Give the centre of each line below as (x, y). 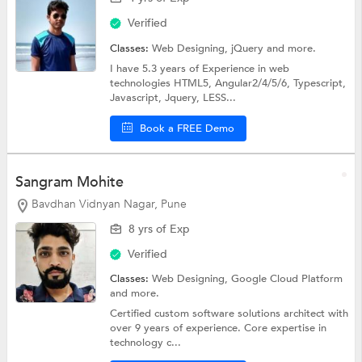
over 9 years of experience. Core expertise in (219, 328)
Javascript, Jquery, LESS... (173, 98)
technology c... (146, 342)
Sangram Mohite (69, 182)
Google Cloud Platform (287, 278)
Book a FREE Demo (187, 129)
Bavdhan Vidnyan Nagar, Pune (109, 204)
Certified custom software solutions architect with (229, 313)
